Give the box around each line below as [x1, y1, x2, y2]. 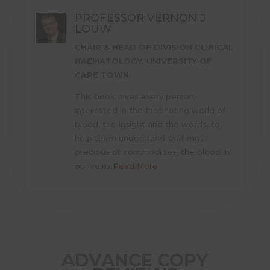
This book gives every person [75, 92, 195, 102]
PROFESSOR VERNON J [75, 11, 207, 25]
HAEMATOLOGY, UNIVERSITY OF [75, 56, 213, 66]
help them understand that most [75, 133, 209, 143]
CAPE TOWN [75, 70, 130, 80]
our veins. [75, 161, 113, 171]
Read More [113, 161, 159, 171]
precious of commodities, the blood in [75, 147, 230, 157]
